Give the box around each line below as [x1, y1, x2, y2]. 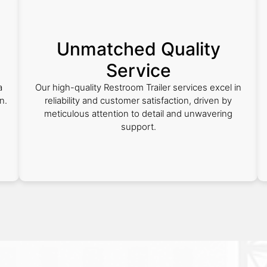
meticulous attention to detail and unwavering [44, 108, 232, 119]
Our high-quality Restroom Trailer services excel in [35, 82, 241, 93]
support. [120, 121, 156, 132]
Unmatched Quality [56, 38, 221, 60]
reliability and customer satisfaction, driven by [45, 95, 232, 106]
